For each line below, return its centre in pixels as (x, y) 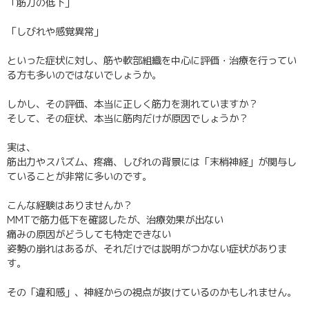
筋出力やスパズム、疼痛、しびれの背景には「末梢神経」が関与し (152, 162)
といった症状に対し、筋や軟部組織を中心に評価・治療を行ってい (152, 61)
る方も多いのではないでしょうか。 (84, 75)
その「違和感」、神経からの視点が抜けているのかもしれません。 (152, 292)
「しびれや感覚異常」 (55, 32)
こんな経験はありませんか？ (70, 206)
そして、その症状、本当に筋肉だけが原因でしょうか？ (128, 119)
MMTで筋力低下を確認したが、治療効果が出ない (115, 220)
